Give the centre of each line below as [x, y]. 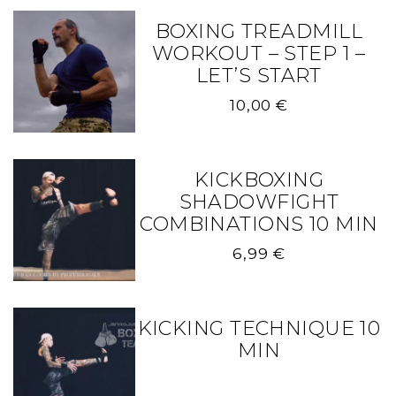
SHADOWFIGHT [259, 202]
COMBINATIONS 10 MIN [259, 224]
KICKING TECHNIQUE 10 [259, 328]
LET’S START [259, 76]
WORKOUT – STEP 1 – [259, 53]
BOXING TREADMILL [259, 31]
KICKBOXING [259, 179]
